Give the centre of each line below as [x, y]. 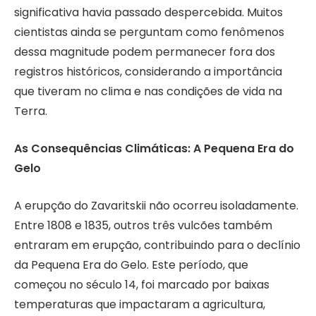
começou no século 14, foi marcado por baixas [142, 284]
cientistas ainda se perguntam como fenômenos [149, 32]
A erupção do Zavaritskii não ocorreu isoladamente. [156, 205]
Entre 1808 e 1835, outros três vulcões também [143, 225]
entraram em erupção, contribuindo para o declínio [157, 245]
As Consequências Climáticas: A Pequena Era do [154, 148]
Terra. [31, 111]
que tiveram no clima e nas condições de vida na [148, 92]
